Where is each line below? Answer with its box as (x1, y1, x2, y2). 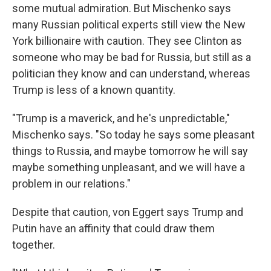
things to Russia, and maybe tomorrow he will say (12, 145, 248, 158)
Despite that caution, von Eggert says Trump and (12, 206, 243, 219)
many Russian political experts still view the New (12, 18, 246, 31)
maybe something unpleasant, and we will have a (12, 161, 245, 174)
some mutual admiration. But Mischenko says (12, 2, 231, 15)
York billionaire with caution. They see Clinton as (12, 34, 242, 48)
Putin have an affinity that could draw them (12, 222, 215, 235)
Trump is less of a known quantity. (12, 83, 175, 97)
